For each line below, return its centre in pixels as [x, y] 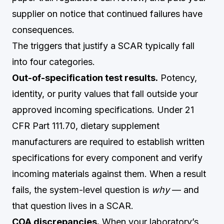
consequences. [43, 30]
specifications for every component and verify [107, 158]
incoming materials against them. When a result [109, 174]
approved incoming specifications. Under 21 [103, 110]
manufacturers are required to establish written [108, 142]
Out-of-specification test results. [85, 78]
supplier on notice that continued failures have [107, 14]
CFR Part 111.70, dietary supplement [86, 126]
